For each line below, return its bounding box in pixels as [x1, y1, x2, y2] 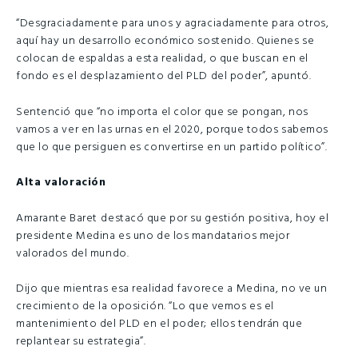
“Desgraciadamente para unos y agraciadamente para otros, [16, 14, 329, 33]
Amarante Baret [16, 209, 97, 228]
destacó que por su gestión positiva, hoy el [101, 209, 329, 228]
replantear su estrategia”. [16, 332, 146, 352]
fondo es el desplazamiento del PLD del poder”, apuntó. [16, 66, 312, 86]
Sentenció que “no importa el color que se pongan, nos [16, 102, 308, 121]
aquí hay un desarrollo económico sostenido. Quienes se [16, 31, 315, 50]
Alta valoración [16, 173, 106, 193]
